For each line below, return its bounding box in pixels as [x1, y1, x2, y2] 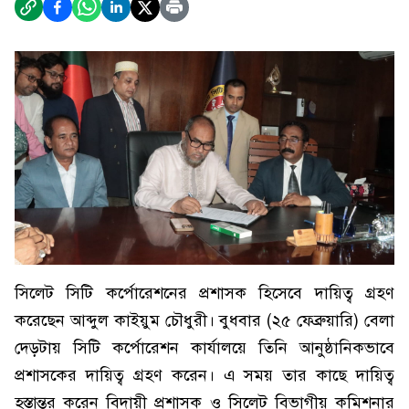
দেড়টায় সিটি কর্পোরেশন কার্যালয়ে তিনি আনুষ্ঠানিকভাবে [15, 338, 394, 358]
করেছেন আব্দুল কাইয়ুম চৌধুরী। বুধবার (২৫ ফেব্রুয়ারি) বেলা [15, 310, 394, 330]
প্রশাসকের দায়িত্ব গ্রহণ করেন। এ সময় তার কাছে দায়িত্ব [15, 365, 394, 385]
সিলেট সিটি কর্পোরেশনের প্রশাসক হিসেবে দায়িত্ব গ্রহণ [15, 283, 394, 303]
